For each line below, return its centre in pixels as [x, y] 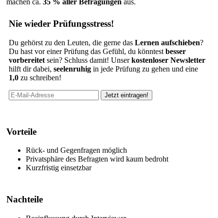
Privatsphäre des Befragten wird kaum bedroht [97, 159]
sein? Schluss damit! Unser [88, 60]
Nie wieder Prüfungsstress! [61, 24]
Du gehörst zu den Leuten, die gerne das [72, 43]
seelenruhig [72, 69]
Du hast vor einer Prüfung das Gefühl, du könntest [87, 51]
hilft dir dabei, [31, 69]
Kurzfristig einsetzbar [59, 168]
